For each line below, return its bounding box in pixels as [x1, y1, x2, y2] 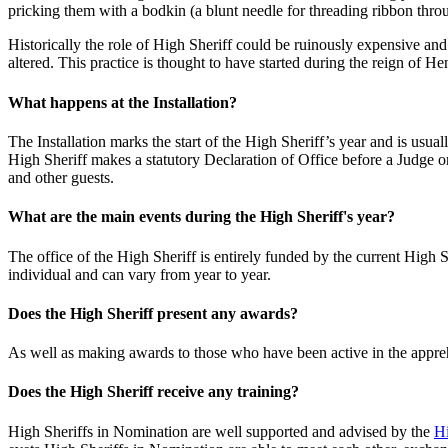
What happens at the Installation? [8, 93, 237, 111]
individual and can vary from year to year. [8, 265, 271, 283]
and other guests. [8, 169, 114, 187]
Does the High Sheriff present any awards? [8, 304, 298, 322]
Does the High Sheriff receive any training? [8, 383, 299, 401]
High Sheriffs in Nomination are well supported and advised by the [8, 422, 434, 440]
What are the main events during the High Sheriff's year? [8, 208, 395, 226]
